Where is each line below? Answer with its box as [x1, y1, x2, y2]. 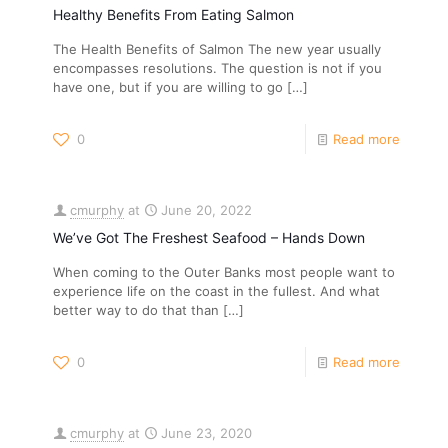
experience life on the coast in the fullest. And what [53, 283, 380, 299]
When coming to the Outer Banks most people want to [53, 264, 395, 280]
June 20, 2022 [161, 202, 252, 218]
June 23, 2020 [161, 425, 252, 441]
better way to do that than [53, 302, 219, 318]
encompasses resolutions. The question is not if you [53, 60, 382, 76]
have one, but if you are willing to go [53, 79, 283, 95]
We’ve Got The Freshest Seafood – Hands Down [53, 229, 365, 246]
